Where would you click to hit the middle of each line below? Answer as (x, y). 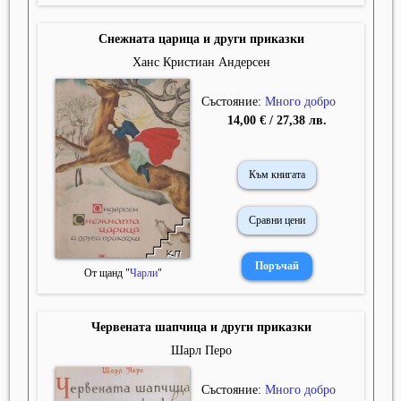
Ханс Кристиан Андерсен (201, 63)
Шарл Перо (201, 351)
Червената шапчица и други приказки (201, 328)
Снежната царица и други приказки (201, 39)
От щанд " (107, 273)
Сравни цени (277, 221)
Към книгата (277, 175)
